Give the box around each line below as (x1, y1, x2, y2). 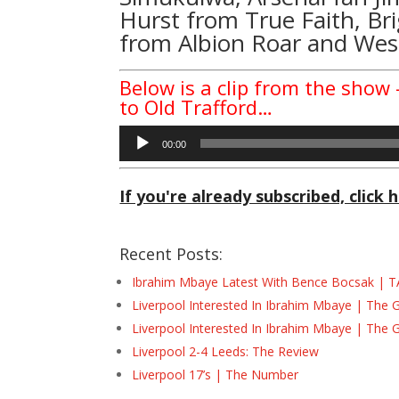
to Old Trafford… (119, 93, 273, 120)
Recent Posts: (119, 242, 224, 265)
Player (118, 146, 155, 164)
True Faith (245, 3, 355, 36)
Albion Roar (178, 26, 302, 59)
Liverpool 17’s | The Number (132, 365, 299, 383)
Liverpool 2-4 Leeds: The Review (132, 342, 320, 360)
